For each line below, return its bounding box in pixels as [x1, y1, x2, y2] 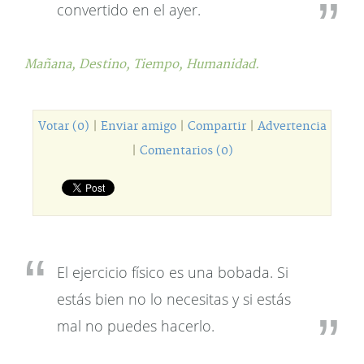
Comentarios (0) [139, 144, 233, 158]
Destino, [79, 57, 133, 72]
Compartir [187, 119, 246, 134]
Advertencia [257, 119, 327, 134]
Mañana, [24, 57, 79, 72]
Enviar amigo [100, 119, 176, 134]
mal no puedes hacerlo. [57, 316, 214, 336]
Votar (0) [37, 119, 89, 134]
